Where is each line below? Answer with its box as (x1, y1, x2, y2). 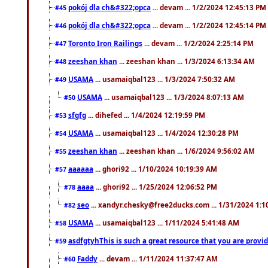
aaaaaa (68, 163, 93, 173)
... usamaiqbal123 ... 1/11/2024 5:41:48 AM (93, 217, 239, 227)
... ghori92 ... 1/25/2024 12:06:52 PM (94, 181, 217, 191)
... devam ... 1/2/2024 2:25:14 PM (142, 38, 254, 48)
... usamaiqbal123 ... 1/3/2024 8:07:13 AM (102, 92, 244, 102)
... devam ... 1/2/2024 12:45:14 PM (151, 20, 266, 30)
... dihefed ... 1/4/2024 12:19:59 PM (86, 109, 205, 120)
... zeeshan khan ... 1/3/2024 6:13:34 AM (117, 56, 255, 66)
